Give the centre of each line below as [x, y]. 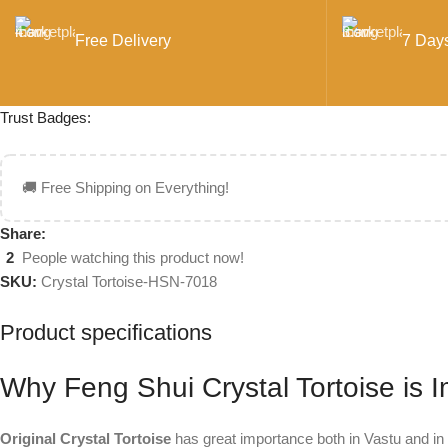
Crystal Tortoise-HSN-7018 [129, 282]
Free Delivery [123, 41]
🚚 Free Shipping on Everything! [125, 188]
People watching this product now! [133, 258]
